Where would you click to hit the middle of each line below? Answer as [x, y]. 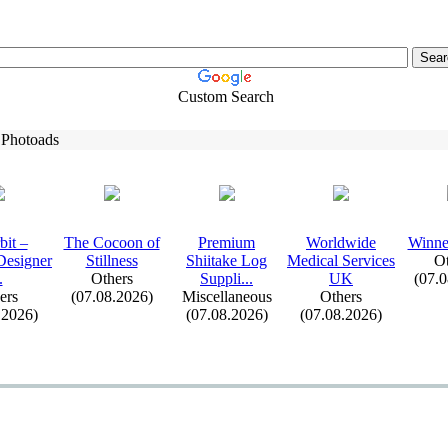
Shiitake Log [226, 260]
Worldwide [341, 242]
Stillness [111, 260]
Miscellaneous [226, 296]
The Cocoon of [111, 242]
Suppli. [222, 278]
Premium [226, 242]
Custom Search [225, 96]
